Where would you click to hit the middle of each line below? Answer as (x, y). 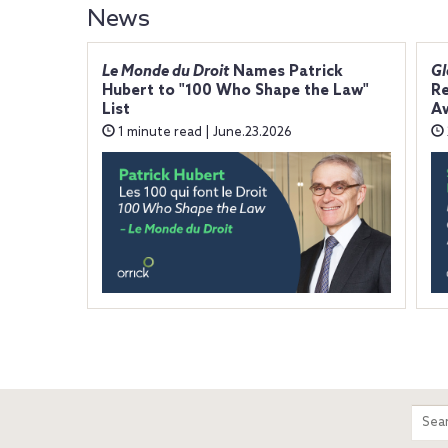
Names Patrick (285, 72)
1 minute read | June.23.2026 (203, 133)
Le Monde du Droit (165, 72)
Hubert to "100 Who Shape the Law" (235, 91)
